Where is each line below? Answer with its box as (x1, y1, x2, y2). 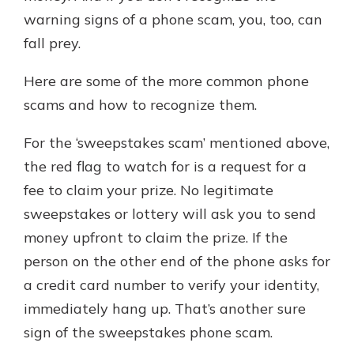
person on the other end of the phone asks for (24, 252, 330, 270)
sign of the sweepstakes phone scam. (24, 323, 273, 341)
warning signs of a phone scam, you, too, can (24, 10, 322, 28)
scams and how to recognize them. (24, 96, 257, 114)
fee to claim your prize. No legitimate (24, 181, 273, 199)
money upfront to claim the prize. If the (24, 228, 288, 247)
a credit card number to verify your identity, (24, 276, 319, 294)
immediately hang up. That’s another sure (24, 299, 306, 318)
